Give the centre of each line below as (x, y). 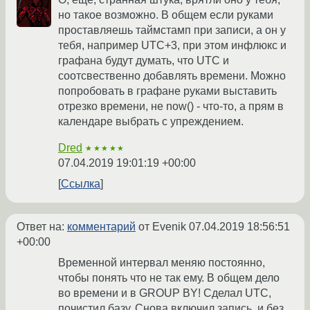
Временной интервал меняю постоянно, (162, 263)
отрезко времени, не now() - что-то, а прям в (171, 107)
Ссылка (81, 184)
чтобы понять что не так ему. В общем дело (169, 278)
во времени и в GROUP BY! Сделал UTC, (165, 293)
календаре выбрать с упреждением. (151, 122)
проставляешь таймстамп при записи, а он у (172, 30)
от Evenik (162, 227)
